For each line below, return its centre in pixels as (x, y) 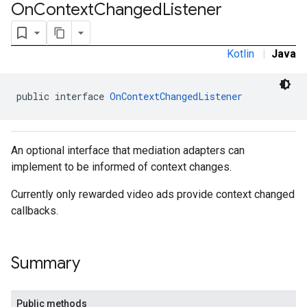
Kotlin (241, 54)
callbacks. (35, 211)
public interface (63, 96)
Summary (46, 263)
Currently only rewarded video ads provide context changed (153, 194)
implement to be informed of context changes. (121, 167)
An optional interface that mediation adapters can (128, 150)
